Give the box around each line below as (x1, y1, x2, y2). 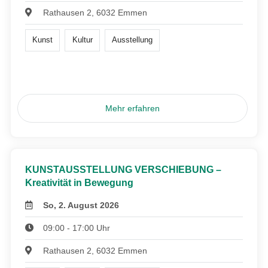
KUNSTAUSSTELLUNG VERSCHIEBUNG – (25, 164, 221, 175)
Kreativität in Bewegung (25, 177, 133, 188)
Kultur (72, 35, 93, 45)
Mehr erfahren (105, 103, 160, 113)
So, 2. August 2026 (43, 200, 120, 210)
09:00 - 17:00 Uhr (43, 223, 111, 233)
